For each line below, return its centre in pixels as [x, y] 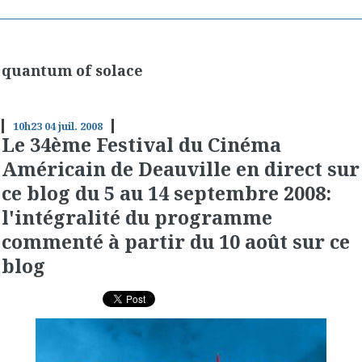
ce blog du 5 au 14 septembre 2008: [166, 193]
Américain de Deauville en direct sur [181, 168]
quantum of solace [72, 71]
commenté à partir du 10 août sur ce [176, 241]
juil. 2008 [80, 126]
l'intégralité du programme [137, 217]
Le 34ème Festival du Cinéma [141, 144]
